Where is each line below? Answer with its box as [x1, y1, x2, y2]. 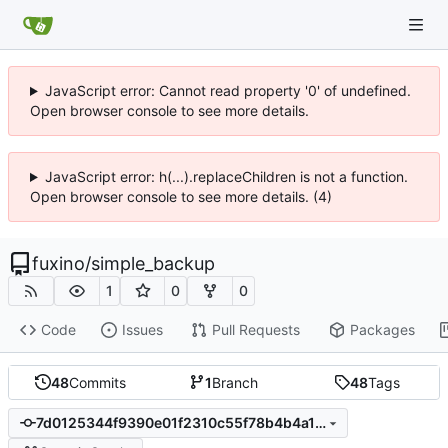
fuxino [32, 253, 85, 274]
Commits [69, 373, 127, 391]
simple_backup [91, 253, 215, 274]
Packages [349, 321, 415, 339]
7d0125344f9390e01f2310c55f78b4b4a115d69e [314, 414, 326, 432]
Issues [121, 321, 163, 339]
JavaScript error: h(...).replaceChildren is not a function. [44, 168, 408, 185]
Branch [212, 373, 259, 391]
